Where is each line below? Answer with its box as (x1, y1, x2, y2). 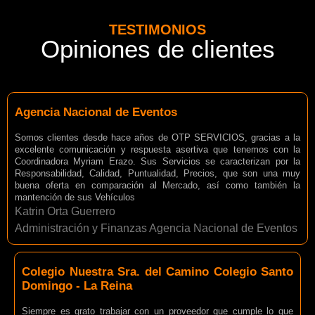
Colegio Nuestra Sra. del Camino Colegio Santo (22, 264, 293, 278)
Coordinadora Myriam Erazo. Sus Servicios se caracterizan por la (15, 155, 300, 167)
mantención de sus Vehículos (15, 191, 135, 202)
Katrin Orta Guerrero (15, 205, 115, 217)
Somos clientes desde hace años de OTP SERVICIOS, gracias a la (15, 131, 300, 143)
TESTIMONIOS (109, 21, 206, 37)
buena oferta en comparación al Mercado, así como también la (15, 179, 300, 191)
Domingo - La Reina (22, 278, 132, 292)
